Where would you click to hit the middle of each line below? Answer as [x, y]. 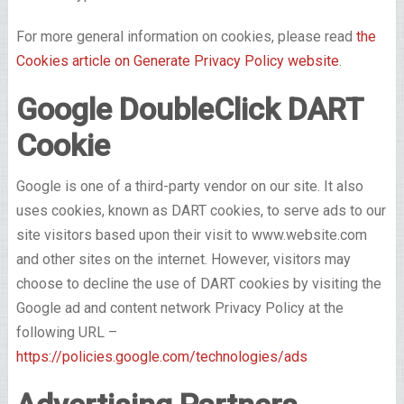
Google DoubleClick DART [189, 110]
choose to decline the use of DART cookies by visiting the [198, 284]
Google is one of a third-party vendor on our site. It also [189, 187]
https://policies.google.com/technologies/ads [161, 357]
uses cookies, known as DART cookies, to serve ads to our [201, 211]
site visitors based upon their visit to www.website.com [191, 235]
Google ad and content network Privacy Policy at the [179, 308]
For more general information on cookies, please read [186, 37]
